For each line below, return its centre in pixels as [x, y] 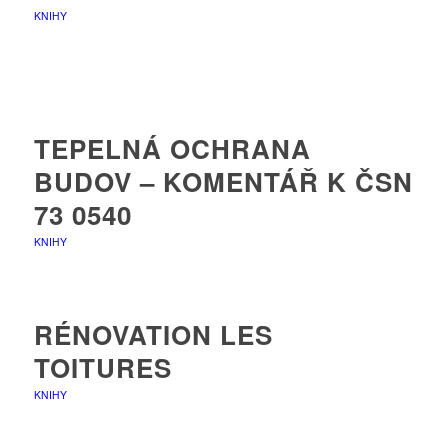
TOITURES [102, 367]
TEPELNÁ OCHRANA [172, 148]
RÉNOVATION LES [153, 334]
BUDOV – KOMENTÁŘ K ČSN [223, 181]
